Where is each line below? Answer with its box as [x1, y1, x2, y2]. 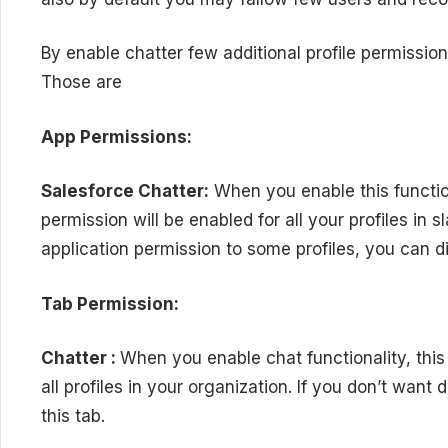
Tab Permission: [41, 293, 179, 314]
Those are [41, 72, 122, 93]
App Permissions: [41, 126, 192, 147]
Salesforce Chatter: [41, 181, 209, 202]
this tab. [41, 406, 105, 427]
